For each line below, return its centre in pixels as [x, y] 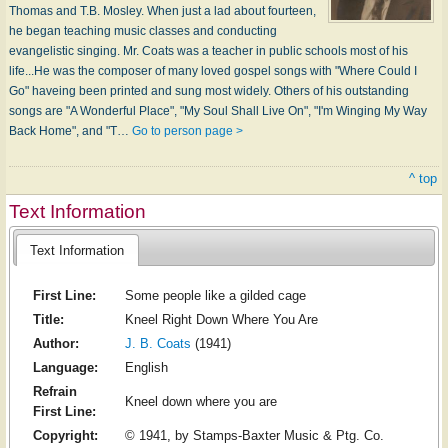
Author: [55, 344]
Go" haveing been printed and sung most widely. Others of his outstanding [209, 90]
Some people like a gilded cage [215, 296]
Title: [48, 320]
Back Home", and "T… [70, 130]
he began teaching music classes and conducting [143, 30]
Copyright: [65, 436]
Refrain [54, 392]
